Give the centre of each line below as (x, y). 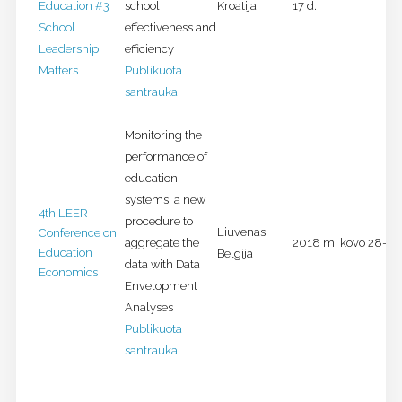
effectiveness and (170, 28)
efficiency (149, 49)
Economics (68, 273)
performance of (166, 157)
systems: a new (165, 200)
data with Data (162, 265)
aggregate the (162, 243)
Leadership (68, 49)
